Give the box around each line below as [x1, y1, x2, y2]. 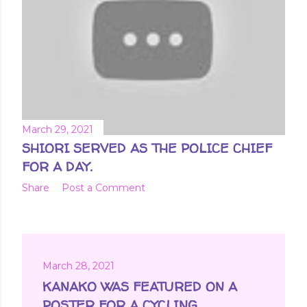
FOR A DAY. [22, 157, 92, 175]
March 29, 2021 [22, 123, 93, 136]
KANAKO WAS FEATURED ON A [42, 277, 237, 295]
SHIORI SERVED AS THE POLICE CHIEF [22, 138, 272, 157]
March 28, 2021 [42, 259, 114, 272]
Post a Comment [62, 181, 145, 194]
